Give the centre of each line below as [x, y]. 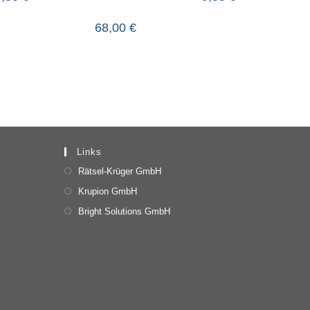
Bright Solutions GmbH [125, 211]
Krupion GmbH [108, 191]
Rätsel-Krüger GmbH [120, 171]
